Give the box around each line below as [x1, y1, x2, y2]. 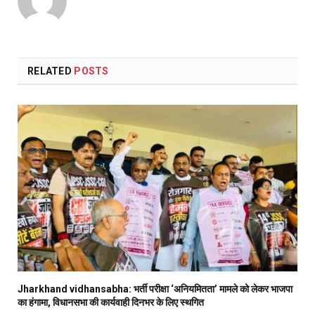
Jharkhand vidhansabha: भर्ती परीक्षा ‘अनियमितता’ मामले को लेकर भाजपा [18, 283, 292, 295]
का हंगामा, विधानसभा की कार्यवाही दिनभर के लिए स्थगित [18, 296, 204, 308]
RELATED [27, 65, 75, 77]
